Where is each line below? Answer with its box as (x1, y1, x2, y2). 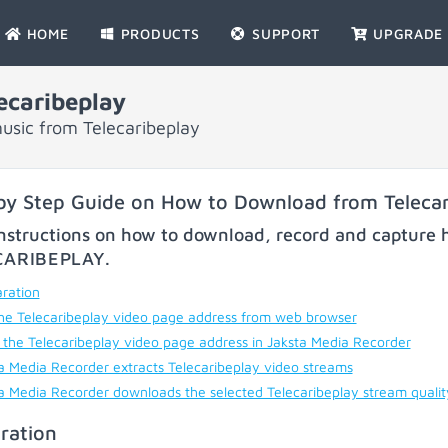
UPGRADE (368, 25, 444, 42)
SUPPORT (247, 25, 321, 42)
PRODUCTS (116, 25, 200, 42)
